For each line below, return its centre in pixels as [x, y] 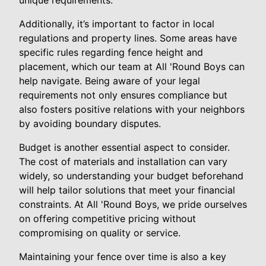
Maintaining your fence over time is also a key [123, 257]
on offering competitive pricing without [107, 219]
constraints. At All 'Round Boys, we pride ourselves [133, 205]
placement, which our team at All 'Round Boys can [132, 67]
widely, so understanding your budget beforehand [131, 176]
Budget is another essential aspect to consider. [124, 148]
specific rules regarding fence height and [111, 53]
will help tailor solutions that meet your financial [127, 190]
